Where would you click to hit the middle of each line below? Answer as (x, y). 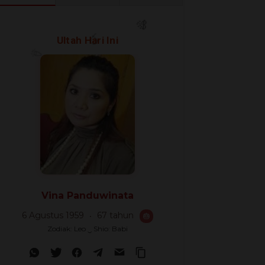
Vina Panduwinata (88, 195)
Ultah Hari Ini (88, 40)
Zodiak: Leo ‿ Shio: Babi (88, 228)
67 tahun (115, 215)
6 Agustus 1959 (54, 215)
